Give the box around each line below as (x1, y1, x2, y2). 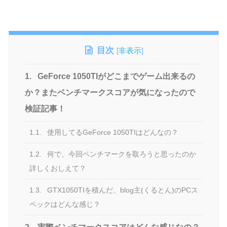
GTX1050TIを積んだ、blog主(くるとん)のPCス (45, 185, 199, 194)
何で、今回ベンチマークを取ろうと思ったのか (45, 149, 197, 158)
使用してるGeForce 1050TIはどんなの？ (45, 128, 179, 136)
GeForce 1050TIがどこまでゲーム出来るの (35, 71, 195, 81)
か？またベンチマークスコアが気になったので (24, 88, 195, 97)
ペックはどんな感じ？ (29, 200, 101, 208)
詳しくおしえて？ (29, 164, 87, 172)
